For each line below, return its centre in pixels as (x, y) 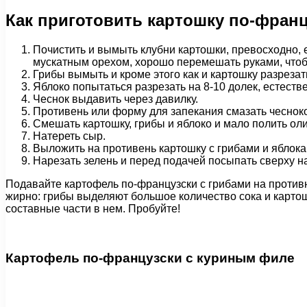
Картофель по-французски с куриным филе (150, 258)
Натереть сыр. (69, 136)
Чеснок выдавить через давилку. (115, 99)
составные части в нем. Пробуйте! (93, 208)
